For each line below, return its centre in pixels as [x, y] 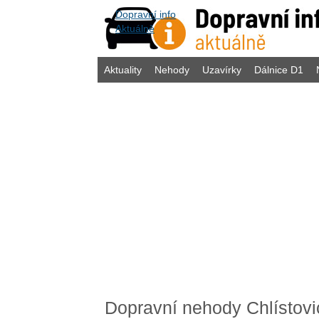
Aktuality [123, 70]
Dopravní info [146, 14]
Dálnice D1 [279, 70]
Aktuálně [135, 28]
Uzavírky [222, 70]
